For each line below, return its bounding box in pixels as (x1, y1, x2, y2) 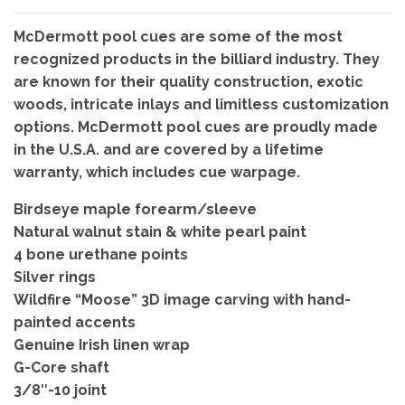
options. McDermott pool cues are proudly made (14, 118, 378, 137)
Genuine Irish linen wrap (14, 336, 190, 354)
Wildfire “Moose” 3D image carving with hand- (14, 291, 351, 309)
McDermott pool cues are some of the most (14, 28, 343, 46)
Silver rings (14, 268, 96, 287)
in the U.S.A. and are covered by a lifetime (14, 141, 324, 159)
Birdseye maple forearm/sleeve (14, 201, 257, 219)
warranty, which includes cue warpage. (14, 164, 300, 182)
